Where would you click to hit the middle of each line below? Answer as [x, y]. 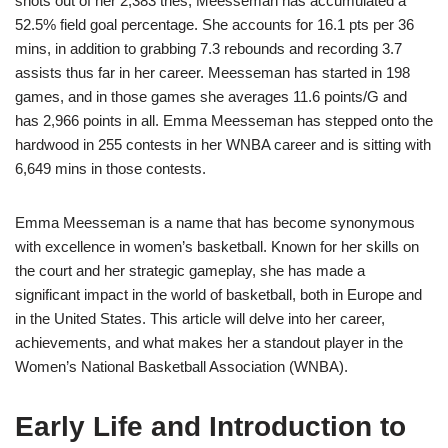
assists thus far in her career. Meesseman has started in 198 [212, 73]
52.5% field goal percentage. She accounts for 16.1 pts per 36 [214, 25]
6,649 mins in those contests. [110, 169]
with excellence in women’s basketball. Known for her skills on [217, 247]
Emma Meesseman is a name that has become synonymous [215, 223]
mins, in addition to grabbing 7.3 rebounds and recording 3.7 [208, 49]
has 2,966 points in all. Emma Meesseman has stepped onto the [224, 121]
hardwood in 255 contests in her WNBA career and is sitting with [223, 145]
